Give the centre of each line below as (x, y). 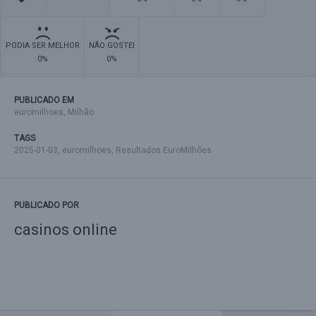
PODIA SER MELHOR (43, 45)
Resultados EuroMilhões (164, 150)
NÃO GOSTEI (112, 45)
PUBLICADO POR (47, 205)
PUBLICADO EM (44, 100)
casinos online (66, 230)
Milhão (81, 112)
